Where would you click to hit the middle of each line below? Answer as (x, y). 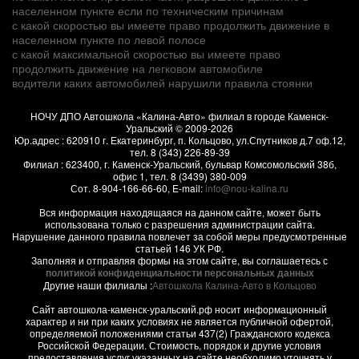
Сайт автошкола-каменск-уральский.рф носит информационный (179, 309)
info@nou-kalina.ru (247, 188)
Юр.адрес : (40, 139)
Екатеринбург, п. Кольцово (171, 139)
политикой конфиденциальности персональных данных (179, 272)
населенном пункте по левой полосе (109, 39)
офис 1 (129, 175)
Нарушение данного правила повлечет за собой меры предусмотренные (179, 236)
